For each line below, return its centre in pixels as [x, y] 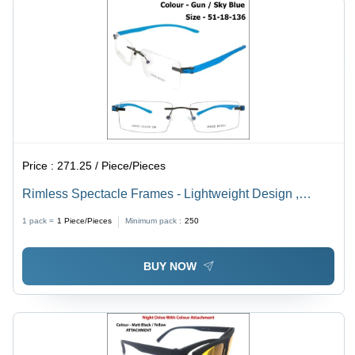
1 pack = [38, 221]
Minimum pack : [154, 221]
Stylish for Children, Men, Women [116, 213]
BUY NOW [170, 267]
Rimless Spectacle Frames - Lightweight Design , [161, 194]
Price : [40, 166]
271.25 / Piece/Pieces [112, 166]
